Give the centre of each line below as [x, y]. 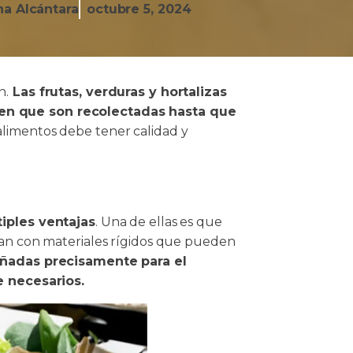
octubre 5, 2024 [139, 9]
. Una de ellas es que [158, 222]
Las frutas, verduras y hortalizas [118, 92]
